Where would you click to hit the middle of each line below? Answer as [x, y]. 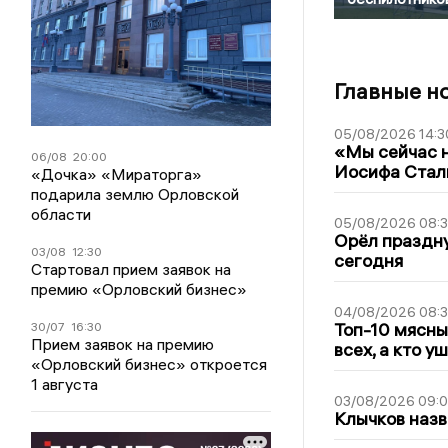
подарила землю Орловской [135, 193]
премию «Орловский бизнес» [139, 288]
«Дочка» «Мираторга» [117, 173]
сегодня [368, 260]
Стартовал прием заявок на [131, 268]
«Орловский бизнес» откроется [149, 363]
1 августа [65, 383]
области [61, 213]
